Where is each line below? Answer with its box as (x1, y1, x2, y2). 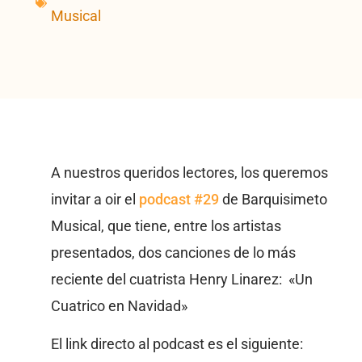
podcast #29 (138, 191, 219, 208)
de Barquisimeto (218, 191, 327, 208)
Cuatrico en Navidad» (50, 297, 187, 314)
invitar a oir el (50, 191, 139, 208)
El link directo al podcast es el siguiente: (50, 335, 303, 352)
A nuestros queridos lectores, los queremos (50, 164, 328, 181)
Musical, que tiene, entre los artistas (50, 217, 281, 234)
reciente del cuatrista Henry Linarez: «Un (50, 271, 313, 288)
